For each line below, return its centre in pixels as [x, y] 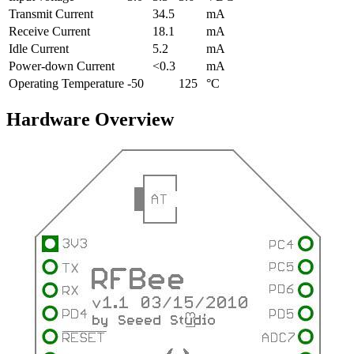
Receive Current [49, 31]
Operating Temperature [66, 83]
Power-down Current [62, 66]
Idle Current [39, 48]
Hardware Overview [90, 119]
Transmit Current [51, 13]
